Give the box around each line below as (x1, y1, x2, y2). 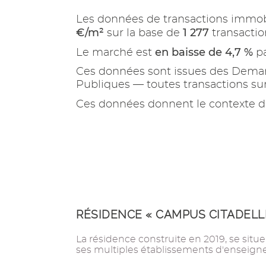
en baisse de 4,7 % (155, 46, 253, 59)
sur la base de (104, 28, 183, 39)
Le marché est (76, 47, 155, 58)
